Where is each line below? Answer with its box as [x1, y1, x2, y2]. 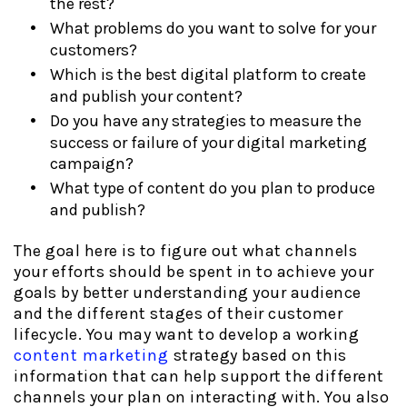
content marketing [14, 345, 169, 366]
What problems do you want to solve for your [50, 17, 376, 38]
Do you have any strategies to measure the [50, 110, 362, 131]
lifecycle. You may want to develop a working [14, 324, 359, 345]
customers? [50, 39, 137, 60]
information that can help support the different [14, 366, 384, 387]
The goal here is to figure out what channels [14, 241, 357, 262]
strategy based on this [169, 345, 347, 366]
